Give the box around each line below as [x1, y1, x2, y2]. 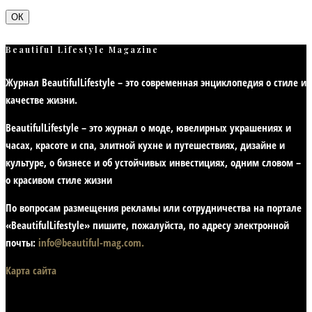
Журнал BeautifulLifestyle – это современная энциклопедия [6, 75, 266, 89]
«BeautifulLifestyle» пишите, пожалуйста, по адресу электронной [6, 217, 289, 232]
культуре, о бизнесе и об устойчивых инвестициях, [6, 155, 231, 169]
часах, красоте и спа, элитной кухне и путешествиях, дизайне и [6, 137, 285, 152]
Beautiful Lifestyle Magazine [6, 43, 159, 55]
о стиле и [266, 75, 306, 89]
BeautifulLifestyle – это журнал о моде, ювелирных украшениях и [6, 120, 291, 134]
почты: [6, 235, 38, 249]
